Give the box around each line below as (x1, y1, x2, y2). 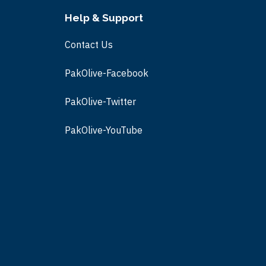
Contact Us (64, 39, 113, 50)
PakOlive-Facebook (64, 67, 148, 79)
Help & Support (64, 12, 143, 24)
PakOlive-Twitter (64, 96, 136, 107)
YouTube (105, 124, 142, 136)
